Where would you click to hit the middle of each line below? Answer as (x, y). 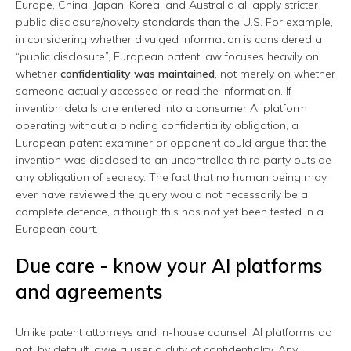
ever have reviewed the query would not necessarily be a (162, 195)
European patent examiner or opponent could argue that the (171, 143)
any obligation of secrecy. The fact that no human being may (171, 177)
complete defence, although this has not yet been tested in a (170, 212)
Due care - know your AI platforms (169, 266)
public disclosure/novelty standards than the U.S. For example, (174, 22)
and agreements (89, 292)
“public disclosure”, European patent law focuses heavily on (167, 57)
